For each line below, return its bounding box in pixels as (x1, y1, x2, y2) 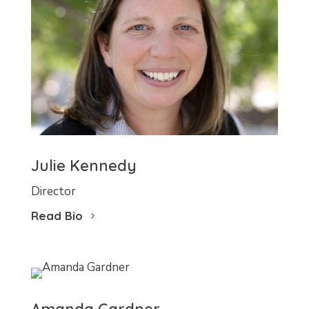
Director (30, 183, 76, 200)
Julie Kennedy (30, 156, 137, 176)
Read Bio (30, 208, 83, 223)
